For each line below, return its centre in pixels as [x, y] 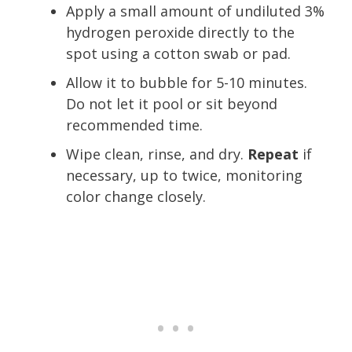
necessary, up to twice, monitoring [184, 175]
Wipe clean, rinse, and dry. [157, 154]
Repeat [273, 154]
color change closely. [136, 196]
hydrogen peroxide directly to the [180, 32]
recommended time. [134, 125]
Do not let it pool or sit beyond [172, 103]
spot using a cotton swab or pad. [178, 53]
